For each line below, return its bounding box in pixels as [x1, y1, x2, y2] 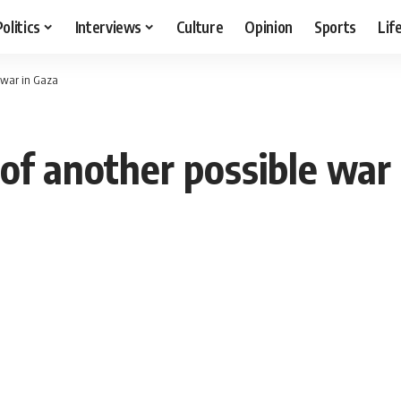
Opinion [244, 16, 294, 37]
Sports [314, 16, 357, 37]
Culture [175, 16, 224, 37]
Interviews [74, 16, 142, 37]
